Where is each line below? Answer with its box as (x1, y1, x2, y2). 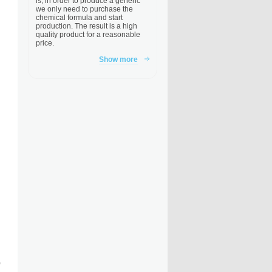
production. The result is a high (36, 22, 137, 30)
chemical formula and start (36, 13, 123, 22)
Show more (99, 55, 138, 64)
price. (36, 39, 54, 47)
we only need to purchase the (36, 5, 133, 13)
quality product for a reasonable (36, 30, 140, 39)
